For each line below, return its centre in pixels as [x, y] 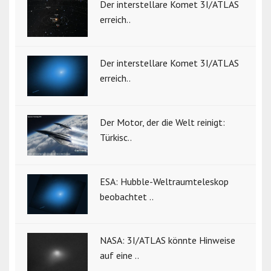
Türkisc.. [116, 137]
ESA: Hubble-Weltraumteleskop [164, 181]
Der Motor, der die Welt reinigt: [162, 122]
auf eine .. [119, 256]
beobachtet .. [127, 196]
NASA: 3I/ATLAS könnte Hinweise [168, 240]
